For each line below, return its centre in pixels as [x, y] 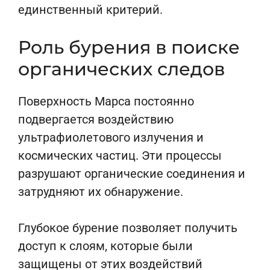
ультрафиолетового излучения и [111, 137]
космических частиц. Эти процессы [120, 155]
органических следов [121, 69]
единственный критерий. [90, 10]
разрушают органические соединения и [132, 174]
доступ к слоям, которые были [105, 246]
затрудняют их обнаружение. [101, 192]
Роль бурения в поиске [129, 47]
